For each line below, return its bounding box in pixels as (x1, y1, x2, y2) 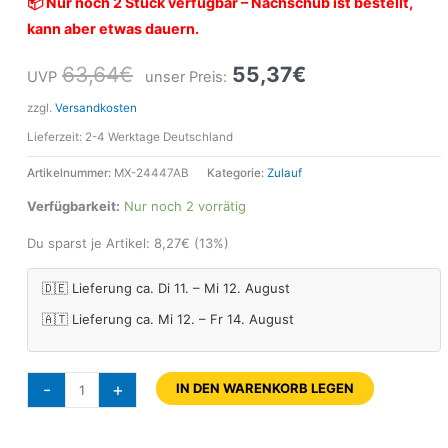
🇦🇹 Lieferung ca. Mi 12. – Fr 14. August (42, 310, 294, 327)
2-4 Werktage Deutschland (85, 130, 233, 145)
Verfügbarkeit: (27, 197, 120, 214)
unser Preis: (145, 68, 228, 87)
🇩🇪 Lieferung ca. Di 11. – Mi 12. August (42, 279, 290, 296)
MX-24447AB (114, 166, 189, 181)
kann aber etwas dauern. (27, 19, 199, 37)
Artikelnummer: (27, 166, 114, 181)
